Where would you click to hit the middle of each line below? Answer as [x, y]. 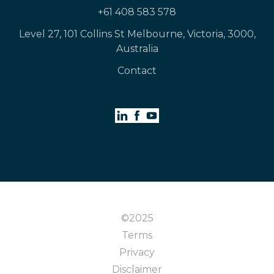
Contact [137, 71]
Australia [137, 49]
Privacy [137, 253]
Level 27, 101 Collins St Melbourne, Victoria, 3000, [137, 34]
